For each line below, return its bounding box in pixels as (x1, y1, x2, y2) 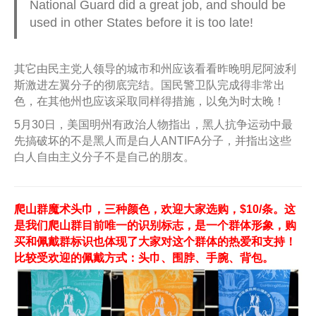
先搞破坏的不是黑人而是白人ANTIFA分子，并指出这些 (14, 134, 291, 147)
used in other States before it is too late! (29, 16, 253, 30)
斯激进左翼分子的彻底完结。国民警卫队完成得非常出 (14, 78, 285, 91)
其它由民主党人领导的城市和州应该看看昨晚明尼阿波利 (14, 62, 296, 75)
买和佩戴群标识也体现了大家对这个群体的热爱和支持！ (14, 235, 296, 248)
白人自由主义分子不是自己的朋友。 (14, 150, 195, 163)
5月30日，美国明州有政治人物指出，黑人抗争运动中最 (14, 118, 293, 130)
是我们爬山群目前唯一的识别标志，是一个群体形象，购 (14, 219, 296, 231)
